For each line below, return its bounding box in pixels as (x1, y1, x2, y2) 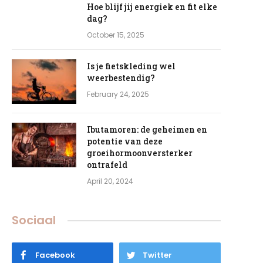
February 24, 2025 (87, 89, 149, 99)
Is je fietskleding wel (87, 60, 176, 72)
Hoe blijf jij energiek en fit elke (87, 1, 217, 12)
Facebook (35, 249, 75, 261)
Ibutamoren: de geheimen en (87, 124, 207, 135)
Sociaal (12, 212, 56, 228)
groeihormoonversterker (87, 147, 193, 159)
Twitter (143, 249, 172, 261)
